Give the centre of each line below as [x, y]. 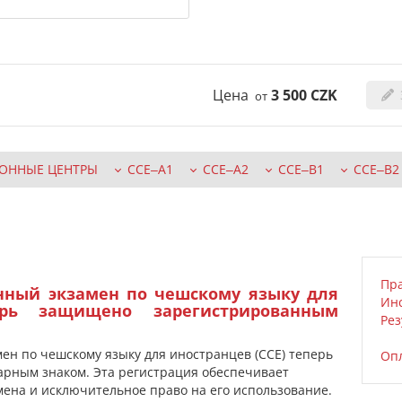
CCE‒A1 [150, 169]
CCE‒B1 [301, 169]
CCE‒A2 [226, 169]
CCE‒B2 [376, 169]
